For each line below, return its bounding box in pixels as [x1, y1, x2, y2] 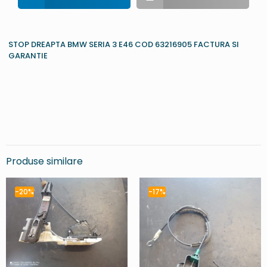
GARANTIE [8, 50, 48, 62]
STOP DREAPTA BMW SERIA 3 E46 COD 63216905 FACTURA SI [8, 39, 240, 51]
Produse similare [6, 154, 83, 169]
